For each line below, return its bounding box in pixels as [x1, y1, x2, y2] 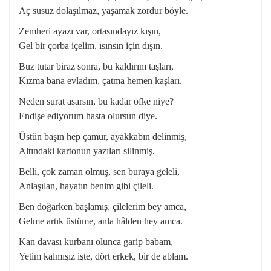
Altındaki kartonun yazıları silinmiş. [19, 146, 155, 156]
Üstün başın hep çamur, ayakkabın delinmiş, [19, 131, 187, 142]
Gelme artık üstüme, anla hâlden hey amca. [19, 216, 183, 226]
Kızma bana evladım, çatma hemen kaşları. [19, 76, 182, 86]
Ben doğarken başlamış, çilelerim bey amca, [19, 201, 186, 212]
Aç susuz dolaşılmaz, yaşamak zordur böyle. [19, 5, 188, 16]
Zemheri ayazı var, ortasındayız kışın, [19, 26, 161, 36]
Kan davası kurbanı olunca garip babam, [19, 237, 173, 247]
